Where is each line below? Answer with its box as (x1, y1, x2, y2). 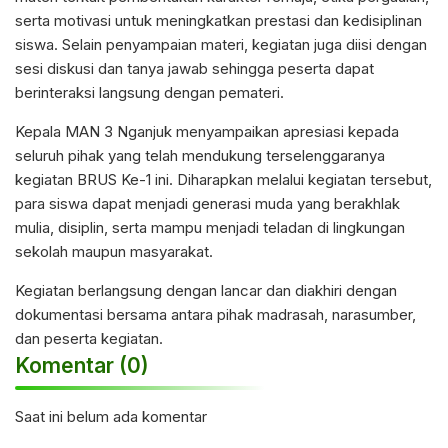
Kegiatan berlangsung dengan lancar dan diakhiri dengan (15, 280, 397, 300)
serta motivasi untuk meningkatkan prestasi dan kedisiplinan (15, 10, 422, 30)
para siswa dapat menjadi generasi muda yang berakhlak (15, 193, 400, 213)
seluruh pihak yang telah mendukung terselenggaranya (15, 145, 385, 165)
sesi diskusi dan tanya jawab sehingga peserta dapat (15, 58, 374, 78)
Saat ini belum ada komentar (15, 406, 207, 426)
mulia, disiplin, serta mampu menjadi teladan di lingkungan (15, 217, 405, 237)
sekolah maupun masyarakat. (15, 241, 213, 261)
